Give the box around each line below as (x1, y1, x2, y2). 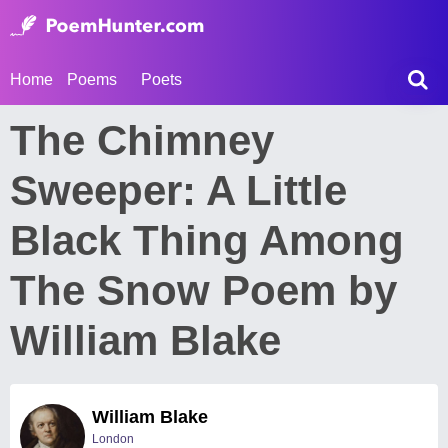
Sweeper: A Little (10, 167, 347, 214)
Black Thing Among (10, 217, 404, 264)
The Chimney (10, 117, 274, 164)
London (92, 432, 134, 446)
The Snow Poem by (10, 267, 397, 314)
